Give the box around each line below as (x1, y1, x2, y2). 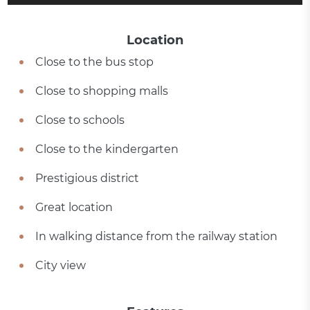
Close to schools (35, 113, 125, 127)
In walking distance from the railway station (35, 230, 278, 243)
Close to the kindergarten (35, 143, 179, 156)
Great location (35, 201, 113, 214)
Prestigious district (35, 172, 140, 185)
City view (35, 259, 86, 272)
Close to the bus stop (35, 55, 154, 69)
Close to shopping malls (35, 84, 169, 98)
